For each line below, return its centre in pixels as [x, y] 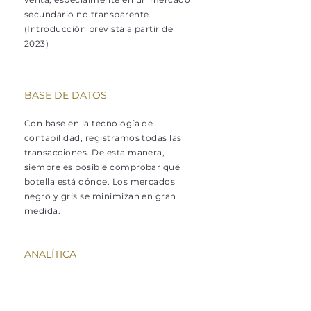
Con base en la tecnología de [89, 123]
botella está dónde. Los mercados [100, 182]
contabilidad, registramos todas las [103, 138]
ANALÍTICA [50, 254]
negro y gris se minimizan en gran [100, 196]
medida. [43, 211]
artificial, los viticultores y [82, 297]
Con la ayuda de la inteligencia [92, 282]
